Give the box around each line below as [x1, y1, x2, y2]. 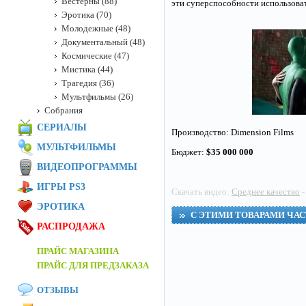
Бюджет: [171, 147, 206, 157]
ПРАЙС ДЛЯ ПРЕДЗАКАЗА [37, 260, 149, 270]
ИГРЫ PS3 [37, 182, 85, 192]
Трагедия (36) [61, 78, 114, 88]
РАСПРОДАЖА [37, 221, 105, 232]
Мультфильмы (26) [61, 92, 133, 102]
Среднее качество [232, 186, 300, 197]
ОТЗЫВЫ [37, 285, 79, 295]
